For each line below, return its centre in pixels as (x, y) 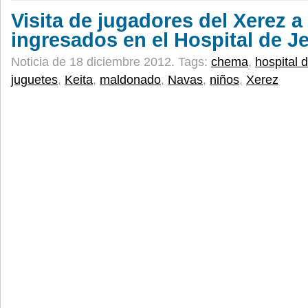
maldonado (130, 80)
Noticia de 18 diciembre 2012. (95, 62)
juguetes (34, 80)
